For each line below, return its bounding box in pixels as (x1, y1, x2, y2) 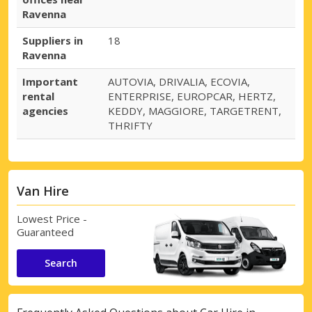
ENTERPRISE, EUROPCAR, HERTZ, (108, 89, 276, 104)
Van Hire (17, 182, 69, 200)
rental (22, 89, 54, 104)
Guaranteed (17, 224, 74, 239)
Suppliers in (22, 33, 83, 48)
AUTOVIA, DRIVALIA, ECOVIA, (108, 75, 250, 89)
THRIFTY (108, 118, 153, 133)
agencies (22, 104, 68, 118)
